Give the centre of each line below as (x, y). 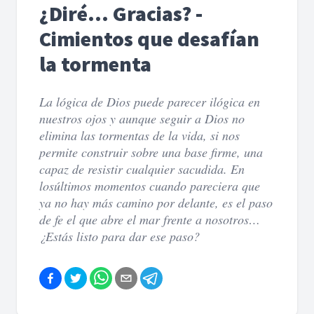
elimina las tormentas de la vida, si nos (139, 135)
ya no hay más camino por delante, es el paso (156, 203)
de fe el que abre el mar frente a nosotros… (150, 219)
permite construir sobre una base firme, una (151, 152)
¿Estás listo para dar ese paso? (120, 236)
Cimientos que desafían (149, 39)
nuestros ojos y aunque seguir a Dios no (142, 118)
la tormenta (95, 64)
